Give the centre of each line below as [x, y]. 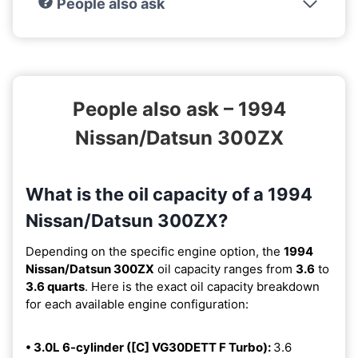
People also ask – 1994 [179, 109]
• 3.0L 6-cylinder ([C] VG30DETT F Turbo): [149, 347]
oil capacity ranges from [225, 268]
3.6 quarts [55, 286]
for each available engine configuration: [137, 304]
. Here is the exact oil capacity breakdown [202, 286]
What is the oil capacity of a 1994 [169, 194]
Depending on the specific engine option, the [155, 251]
